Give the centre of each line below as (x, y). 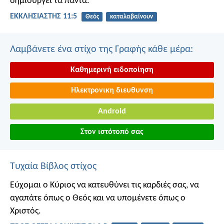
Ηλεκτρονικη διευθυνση (112, 91)
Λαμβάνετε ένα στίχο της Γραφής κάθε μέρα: (101, 49)
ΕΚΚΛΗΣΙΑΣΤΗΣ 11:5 (43, 17)
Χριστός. (25, 211)
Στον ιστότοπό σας (112, 132)
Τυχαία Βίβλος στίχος (53, 167)
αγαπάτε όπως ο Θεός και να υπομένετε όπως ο (98, 198)
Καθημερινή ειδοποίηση (112, 70)
